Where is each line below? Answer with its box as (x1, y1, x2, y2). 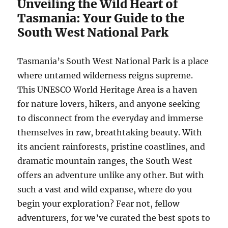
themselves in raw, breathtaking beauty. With (17, 127, 203, 138)
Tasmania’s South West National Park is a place (17, 56, 209, 67)
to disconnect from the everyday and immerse (17, 113, 204, 124)
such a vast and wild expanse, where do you (17, 184, 192, 195)
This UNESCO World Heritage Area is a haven (17, 84, 198, 95)
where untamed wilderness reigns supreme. (17, 70, 193, 81)
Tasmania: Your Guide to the (17, 11, 185, 26)
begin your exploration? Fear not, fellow (17, 198, 180, 209)
